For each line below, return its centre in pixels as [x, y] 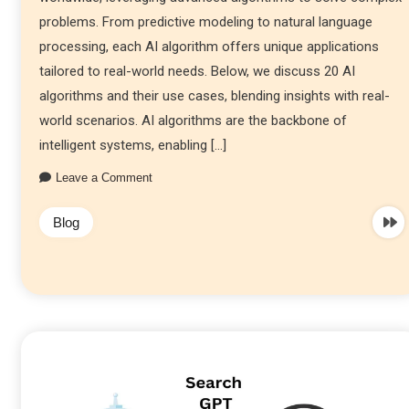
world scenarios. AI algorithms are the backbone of [193, 120]
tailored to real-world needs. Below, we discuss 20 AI [197, 71]
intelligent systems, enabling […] [132, 145]
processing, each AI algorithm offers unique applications [209, 46]
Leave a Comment [104, 177]
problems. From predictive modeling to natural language [205, 21]
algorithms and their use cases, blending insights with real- [214, 95]
